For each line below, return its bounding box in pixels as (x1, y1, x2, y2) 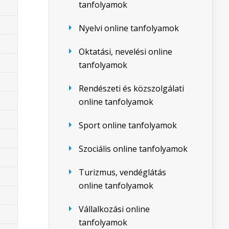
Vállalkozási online (79, 203, 150, 215)
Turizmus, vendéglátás (79, 167, 166, 178)
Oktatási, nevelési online (79, 46, 172, 57)
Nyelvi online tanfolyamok (79, 22, 179, 34)
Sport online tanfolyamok (79, 120, 177, 131)
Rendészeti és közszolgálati (79, 83, 184, 94)
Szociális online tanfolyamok (79, 143, 188, 154)
